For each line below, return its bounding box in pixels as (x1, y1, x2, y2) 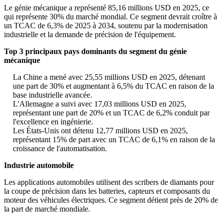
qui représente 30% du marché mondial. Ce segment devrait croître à (4, 12, 217, 21)
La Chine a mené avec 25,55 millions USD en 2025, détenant (13, 73, 205, 82)
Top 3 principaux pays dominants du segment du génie (4, 47, 187, 56)
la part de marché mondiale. (4, 205, 90, 214)
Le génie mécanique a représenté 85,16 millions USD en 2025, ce (4, 3, 209, 12)
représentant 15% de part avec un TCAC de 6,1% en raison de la (13, 135, 215, 144)
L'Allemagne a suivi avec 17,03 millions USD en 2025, (13, 100, 186, 109)
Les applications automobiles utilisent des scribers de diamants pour (4, 178, 214, 187)
